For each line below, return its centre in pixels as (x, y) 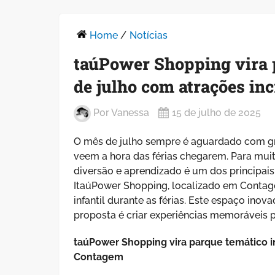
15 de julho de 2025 (217, 113)
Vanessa (130, 113)
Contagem (99, 257)
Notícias (149, 35)
